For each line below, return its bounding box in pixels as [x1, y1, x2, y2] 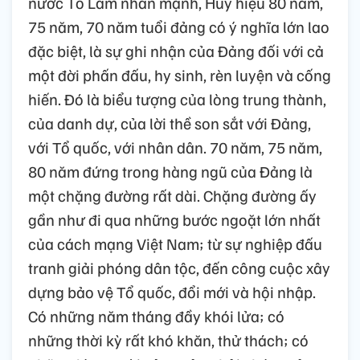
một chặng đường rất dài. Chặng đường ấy [28, 185, 317, 207]
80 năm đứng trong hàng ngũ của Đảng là [28, 161, 313, 182]
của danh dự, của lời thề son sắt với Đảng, [28, 112, 311, 134]
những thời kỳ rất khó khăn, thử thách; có [28, 329, 309, 351]
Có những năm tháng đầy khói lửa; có [28, 305, 284, 327]
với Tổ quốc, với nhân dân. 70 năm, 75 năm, [28, 137, 322, 158]
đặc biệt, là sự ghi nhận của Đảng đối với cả [28, 40, 324, 62]
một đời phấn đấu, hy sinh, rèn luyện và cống [28, 64, 331, 86]
